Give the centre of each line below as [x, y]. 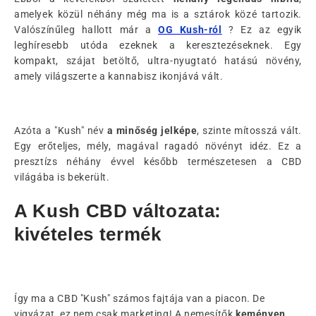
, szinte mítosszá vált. [250, 130]
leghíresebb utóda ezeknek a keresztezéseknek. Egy [158, 45]
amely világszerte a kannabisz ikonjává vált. [119, 76]
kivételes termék [88, 235]
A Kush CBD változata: [118, 211]
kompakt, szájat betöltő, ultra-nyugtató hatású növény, [158, 60]
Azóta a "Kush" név [61, 130]
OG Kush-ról [190, 29]
